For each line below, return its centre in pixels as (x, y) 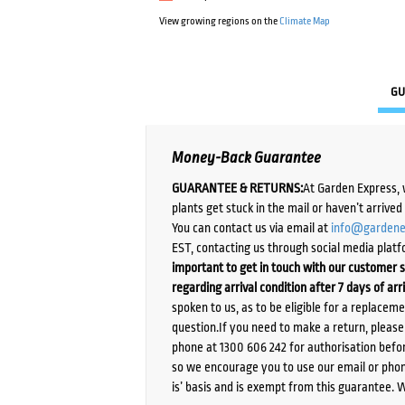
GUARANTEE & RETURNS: (238, 188)
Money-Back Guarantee (247, 158)
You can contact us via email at (252, 227)
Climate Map (305, 22)
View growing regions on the (220, 22)
